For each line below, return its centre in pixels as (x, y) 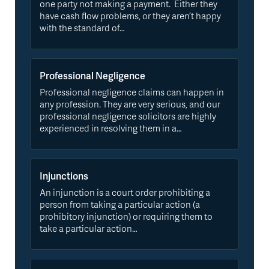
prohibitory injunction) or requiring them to (126, 216)
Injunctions (64, 176)
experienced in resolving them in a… (111, 128)
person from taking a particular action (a (120, 204)
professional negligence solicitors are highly (128, 116)
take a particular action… (89, 228)
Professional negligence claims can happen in (132, 92)
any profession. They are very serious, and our (130, 104)
